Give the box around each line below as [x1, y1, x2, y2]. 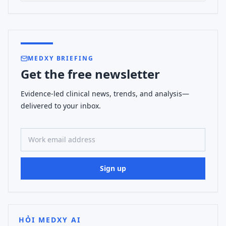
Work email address [20, 122, 96, 133]
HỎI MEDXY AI [19, 215, 81, 224]
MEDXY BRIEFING [28, 54, 94, 63]
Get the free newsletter [21, 66, 160, 82]
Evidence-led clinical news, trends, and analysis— [21, 89, 189, 98]
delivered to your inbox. [21, 101, 101, 110]
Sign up [100, 163, 126, 173]
